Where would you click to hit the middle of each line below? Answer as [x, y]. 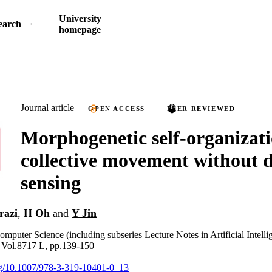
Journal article [47, 108]
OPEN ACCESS [117, 109]
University [80, 19]
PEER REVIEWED [201, 109]
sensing [51, 182]
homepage [80, 29]
